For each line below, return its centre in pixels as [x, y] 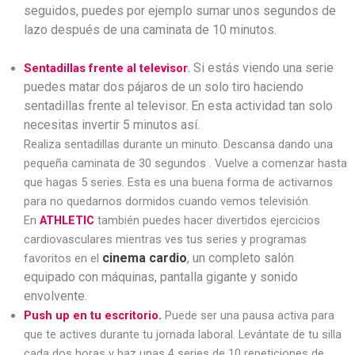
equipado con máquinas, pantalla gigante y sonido [161, 277]
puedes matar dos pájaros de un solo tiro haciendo [164, 87]
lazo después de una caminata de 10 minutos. [150, 30]
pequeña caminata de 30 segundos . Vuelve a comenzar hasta [185, 163]
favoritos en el [63, 258]
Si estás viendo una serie [262, 68]
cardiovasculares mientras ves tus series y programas [165, 239]
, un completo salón [240, 258]
